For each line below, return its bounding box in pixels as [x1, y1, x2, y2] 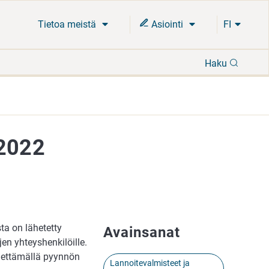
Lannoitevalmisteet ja [110, 258, 190, 268]
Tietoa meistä [38, 19, 98, 30]
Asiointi [149, 19, 186, 30]
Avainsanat [103, 224, 181, 241]
